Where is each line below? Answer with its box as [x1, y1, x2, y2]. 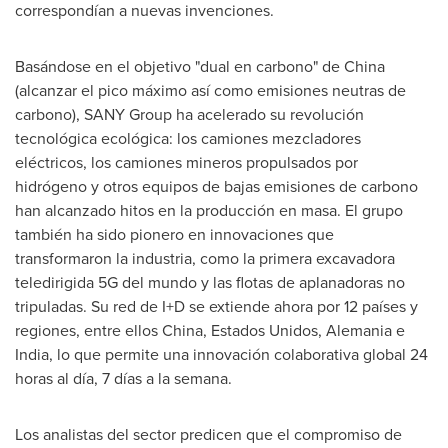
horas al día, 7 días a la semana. [15, 367, 232, 390]
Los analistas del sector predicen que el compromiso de [15, 423, 402, 446]
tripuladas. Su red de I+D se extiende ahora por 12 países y [15, 295, 418, 318]
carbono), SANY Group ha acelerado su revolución [15, 103, 364, 126]
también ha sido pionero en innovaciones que [15, 223, 334, 246]
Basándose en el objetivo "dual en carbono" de [15, 55, 344, 78]
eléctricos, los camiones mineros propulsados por [15, 151, 358, 174]
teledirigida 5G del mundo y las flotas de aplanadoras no [15, 271, 405, 294]
